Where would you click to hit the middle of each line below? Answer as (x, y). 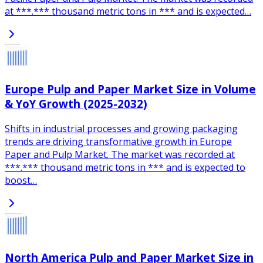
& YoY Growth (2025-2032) (76, 104)
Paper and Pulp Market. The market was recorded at (120, 154)
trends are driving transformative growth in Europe (118, 141)
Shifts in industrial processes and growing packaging (121, 128)
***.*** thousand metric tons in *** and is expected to (125, 167)
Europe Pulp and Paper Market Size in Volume (130, 89)
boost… (21, 180)
